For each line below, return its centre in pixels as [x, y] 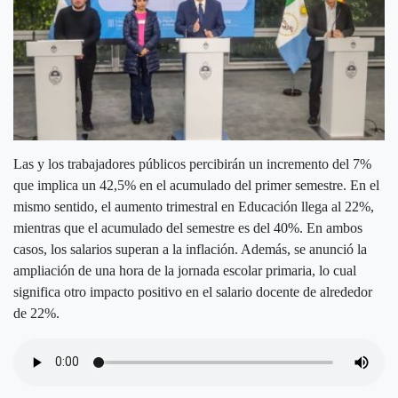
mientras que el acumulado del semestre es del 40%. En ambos [188, 227]
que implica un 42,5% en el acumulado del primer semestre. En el [196, 185]
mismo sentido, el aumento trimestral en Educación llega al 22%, [194, 206]
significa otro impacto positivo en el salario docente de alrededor [193, 291]
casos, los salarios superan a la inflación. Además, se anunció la [190, 249]
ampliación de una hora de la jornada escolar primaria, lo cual [185, 270]
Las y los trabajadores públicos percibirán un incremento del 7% [192, 163]
